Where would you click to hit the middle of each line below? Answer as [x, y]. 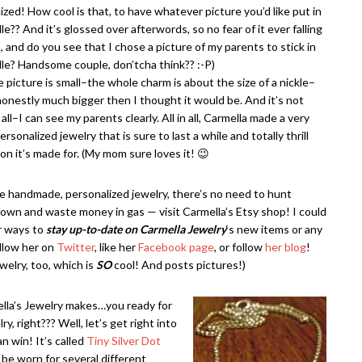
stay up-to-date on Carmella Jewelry [136, 229]
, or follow [240, 247]
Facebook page [176, 247]
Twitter [76, 247]
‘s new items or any [274, 229]
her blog [286, 247]
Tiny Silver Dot [124, 341]
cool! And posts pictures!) [179, 265]
